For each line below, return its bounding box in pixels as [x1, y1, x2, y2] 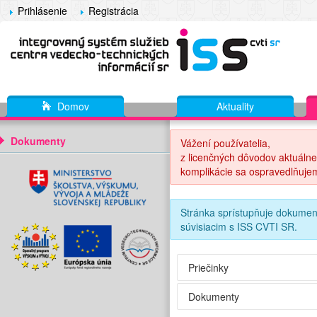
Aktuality [217, 99, 254, 113]
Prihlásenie [18, 4, 67, 18]
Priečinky [188, 260, 229, 275]
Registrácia [88, 4, 139, 18]
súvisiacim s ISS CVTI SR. [180, 219, 297, 234]
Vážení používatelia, [180, 136, 270, 150]
